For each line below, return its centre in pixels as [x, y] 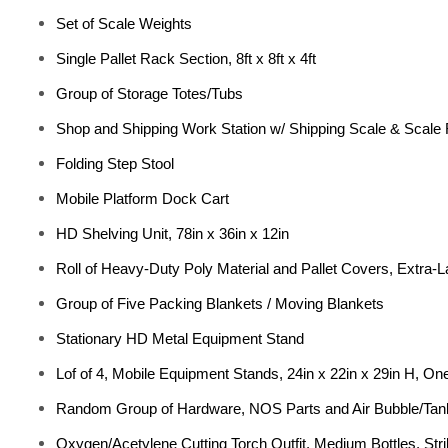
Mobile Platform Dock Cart [142, 198]
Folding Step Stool [115, 163]
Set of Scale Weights [124, 23]
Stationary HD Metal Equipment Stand [180, 338]
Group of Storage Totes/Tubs [149, 93]
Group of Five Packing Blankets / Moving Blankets [220, 303]
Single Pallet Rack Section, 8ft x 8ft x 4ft [186, 58]
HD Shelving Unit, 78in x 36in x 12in [172, 233]
